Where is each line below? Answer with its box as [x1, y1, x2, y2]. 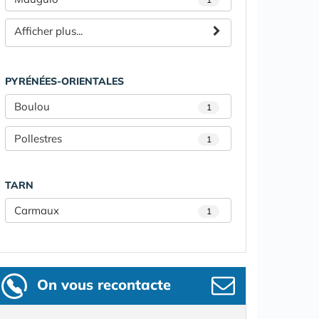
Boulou [14, 100, 50, 114]
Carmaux [14, 204, 59, 218]
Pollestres [14, 132, 62, 146]
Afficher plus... [14, 24, 83, 38]
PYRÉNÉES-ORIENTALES [5, 75, 124, 88]
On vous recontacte [37, 276, 171, 294]
